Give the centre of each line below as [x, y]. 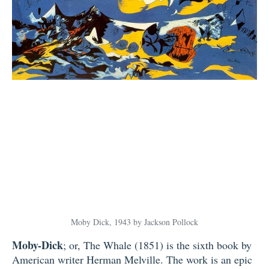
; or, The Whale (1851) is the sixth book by [157, 245]
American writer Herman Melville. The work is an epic [132, 260]
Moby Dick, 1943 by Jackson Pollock [134, 222]
